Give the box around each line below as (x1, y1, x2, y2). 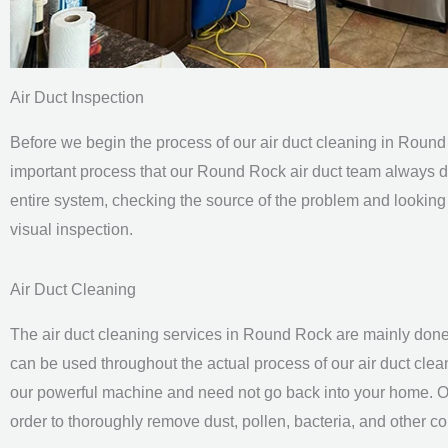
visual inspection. (10, 221, 133, 238)
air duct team (290, 163, 385, 180)
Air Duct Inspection (10, 89, 144, 106)
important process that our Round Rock (10, 163, 290, 180)
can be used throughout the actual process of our (10, 355, 358, 372)
